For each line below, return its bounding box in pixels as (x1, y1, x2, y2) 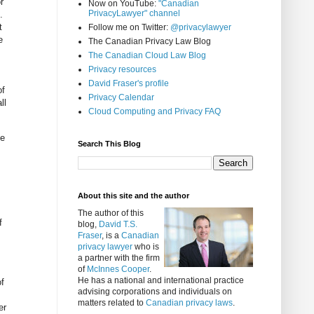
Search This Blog (78, 139, 141, 149)
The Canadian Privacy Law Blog (88, 36, 211, 47)
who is (132, 242, 159, 252)
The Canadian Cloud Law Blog (88, 50, 206, 61)
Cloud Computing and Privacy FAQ (88, 107, 221, 117)
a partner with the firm (78, 253, 160, 264)
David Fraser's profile (88, 78, 169, 89)
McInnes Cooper (87, 264, 149, 275)
